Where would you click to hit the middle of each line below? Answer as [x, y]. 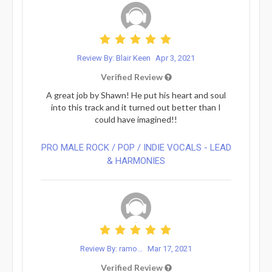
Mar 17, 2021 [170, 248]
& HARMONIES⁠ [136, 161]
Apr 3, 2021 [175, 58]
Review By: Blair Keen [115, 58]
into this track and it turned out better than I [136, 107]
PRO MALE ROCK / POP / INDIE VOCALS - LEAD [136, 147]
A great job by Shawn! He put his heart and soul [136, 95]
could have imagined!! [136, 119]
